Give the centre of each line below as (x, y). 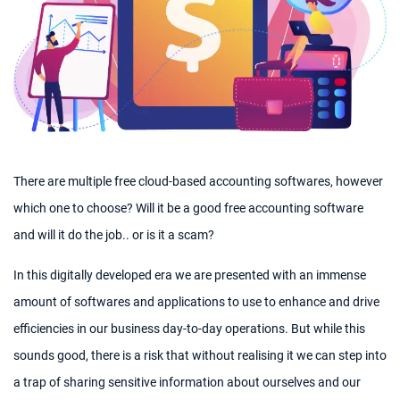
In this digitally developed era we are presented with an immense (190, 275)
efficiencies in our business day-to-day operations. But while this (189, 328)
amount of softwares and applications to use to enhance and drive (196, 301)
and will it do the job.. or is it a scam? (114, 235)
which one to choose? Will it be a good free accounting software (188, 208)
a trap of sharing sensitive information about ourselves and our (187, 382)
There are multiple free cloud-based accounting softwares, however (198, 182)
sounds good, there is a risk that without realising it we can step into (200, 355)
